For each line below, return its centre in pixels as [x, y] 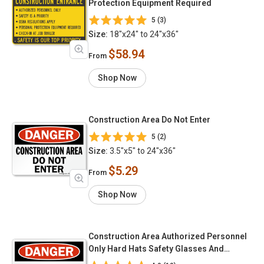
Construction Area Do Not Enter [149, 119]
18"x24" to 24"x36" [143, 34]
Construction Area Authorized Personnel [168, 236]
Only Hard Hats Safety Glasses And [98, 248]
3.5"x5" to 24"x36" [142, 151]
